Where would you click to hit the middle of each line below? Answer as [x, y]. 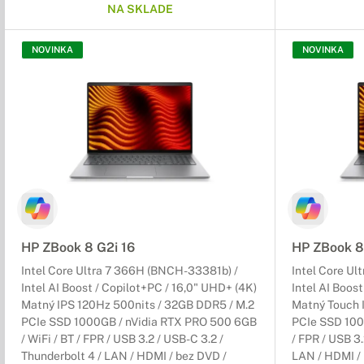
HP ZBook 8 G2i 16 [78, 248]
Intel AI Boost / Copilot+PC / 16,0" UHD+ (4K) [139, 288]
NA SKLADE [140, 9]
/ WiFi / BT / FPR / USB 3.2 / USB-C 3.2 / [122, 339]
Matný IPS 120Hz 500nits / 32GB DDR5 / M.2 [138, 305]
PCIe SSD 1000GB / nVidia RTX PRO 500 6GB [139, 322]
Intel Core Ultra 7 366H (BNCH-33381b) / [130, 271]
